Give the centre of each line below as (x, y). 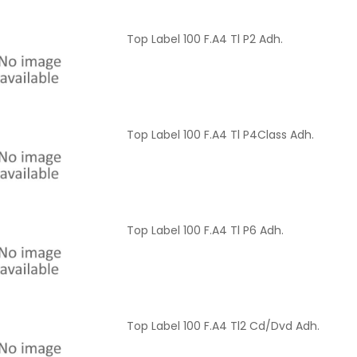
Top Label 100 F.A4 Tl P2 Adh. (205, 39)
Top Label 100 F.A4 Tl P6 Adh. (205, 231)
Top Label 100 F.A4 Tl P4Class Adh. (220, 135)
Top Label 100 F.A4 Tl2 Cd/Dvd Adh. (223, 326)
